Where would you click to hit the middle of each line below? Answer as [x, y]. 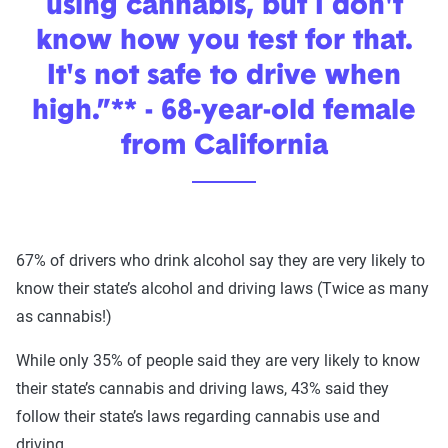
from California [224, 147]
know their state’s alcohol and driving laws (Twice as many [222, 289]
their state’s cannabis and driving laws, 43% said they [202, 389]
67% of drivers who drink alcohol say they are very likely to [220, 261]
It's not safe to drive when [224, 77]
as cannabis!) [64, 317]
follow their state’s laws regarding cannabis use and [198, 417]
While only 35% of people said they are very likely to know [218, 361]
